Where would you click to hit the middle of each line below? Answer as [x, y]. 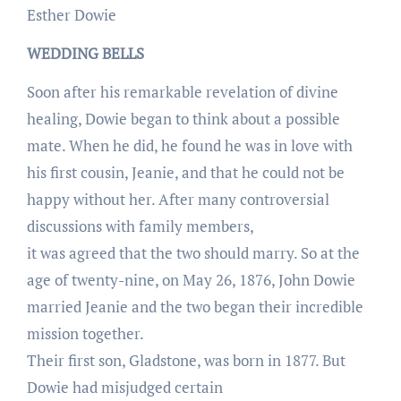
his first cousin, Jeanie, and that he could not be [185, 172]
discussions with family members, [140, 226]
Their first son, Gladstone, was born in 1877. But [186, 360]
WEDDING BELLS [85, 53]
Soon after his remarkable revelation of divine [182, 91]
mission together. [85, 333]
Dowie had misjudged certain [124, 387]
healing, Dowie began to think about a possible [183, 118]
